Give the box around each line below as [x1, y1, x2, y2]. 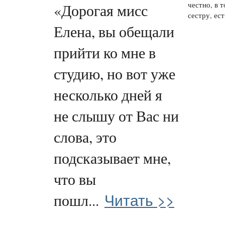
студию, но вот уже [54, 64, 175, 84]
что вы [54, 169, 96, 189]
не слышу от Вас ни [54, 106, 179, 126]
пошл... [54, 190, 99, 210]
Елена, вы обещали [54, 22, 174, 42]
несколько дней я [54, 85, 162, 105]
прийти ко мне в [54, 43, 156, 63]
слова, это [54, 127, 117, 147]
